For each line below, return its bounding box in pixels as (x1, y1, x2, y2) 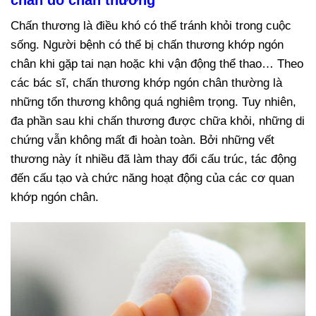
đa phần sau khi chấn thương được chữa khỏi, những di (11, 114, 305, 128)
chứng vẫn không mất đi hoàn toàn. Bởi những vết (11, 133, 274, 147)
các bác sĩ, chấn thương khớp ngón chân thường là (11, 76, 282, 90)
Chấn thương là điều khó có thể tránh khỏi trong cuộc (11, 19, 291, 33)
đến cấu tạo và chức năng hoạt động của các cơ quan (11, 171, 294, 186)
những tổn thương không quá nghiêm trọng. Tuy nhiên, (11, 95, 296, 109)
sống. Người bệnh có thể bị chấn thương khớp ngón (11, 38, 284, 52)
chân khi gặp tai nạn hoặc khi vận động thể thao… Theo (11, 57, 303, 71)
